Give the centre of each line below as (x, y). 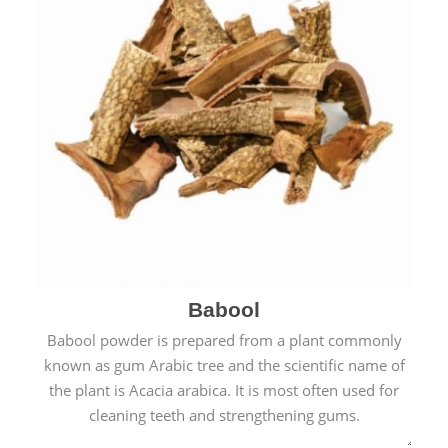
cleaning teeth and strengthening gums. (224, 415)
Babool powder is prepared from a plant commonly (224, 340)
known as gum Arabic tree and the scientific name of (224, 365)
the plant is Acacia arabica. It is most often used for (224, 390)
